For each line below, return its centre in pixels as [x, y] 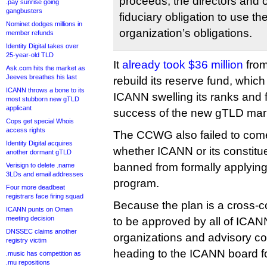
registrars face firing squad [45, 196]
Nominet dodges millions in [44, 24]
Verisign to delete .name [40, 165]
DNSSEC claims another [41, 231]
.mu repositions [28, 262]
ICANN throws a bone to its [45, 90]
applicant [19, 108]
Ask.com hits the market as [46, 68]
